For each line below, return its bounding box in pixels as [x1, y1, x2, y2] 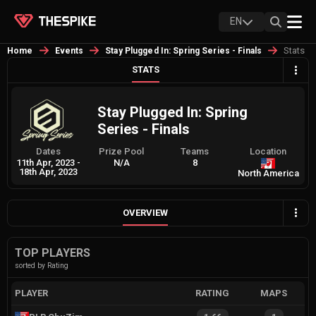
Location [250, 146, 286, 157]
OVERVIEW [123, 207, 168, 218]
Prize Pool [99, 146, 144, 157]
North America [237, 168, 299, 179]
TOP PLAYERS [15, 245, 90, 260]
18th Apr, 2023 [18, 166, 78, 178]
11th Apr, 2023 [16, 157, 75, 169]
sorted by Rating [15, 260, 68, 270]
